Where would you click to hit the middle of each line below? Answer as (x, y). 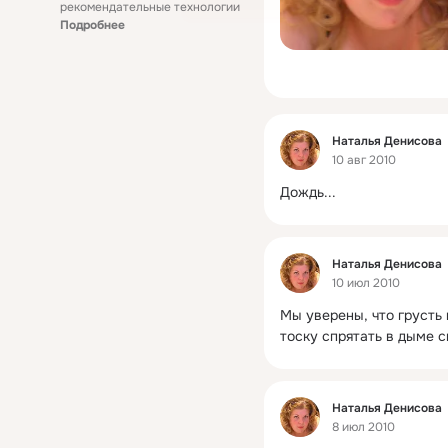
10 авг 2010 (364, 160)
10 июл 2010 (366, 283)
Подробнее (92, 25)
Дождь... (308, 192)
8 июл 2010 (363, 427)
